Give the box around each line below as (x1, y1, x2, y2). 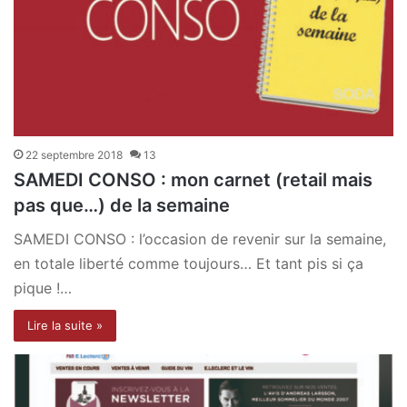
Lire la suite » (27, 317, 103, 333)
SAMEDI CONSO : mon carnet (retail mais (14, 168, 372, 191)
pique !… (14, 278, 72, 297)
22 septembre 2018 (25, 147, 123, 162)
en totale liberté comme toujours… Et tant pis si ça (14, 253, 363, 273)
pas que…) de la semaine (14, 194, 230, 216)
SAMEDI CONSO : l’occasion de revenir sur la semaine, (14, 229, 386, 248)
